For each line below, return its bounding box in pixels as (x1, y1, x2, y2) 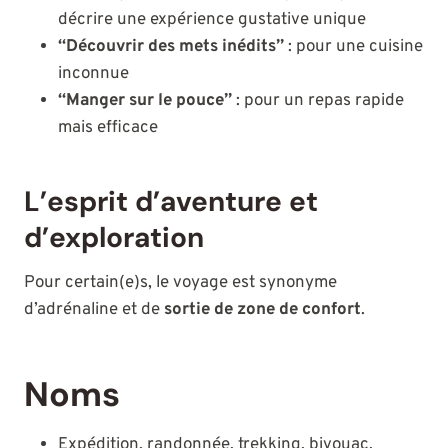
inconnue (58, 63, 129, 86)
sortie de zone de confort (164, 299, 361, 322)
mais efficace (58, 117, 158, 140)
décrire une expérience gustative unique (58, 9, 366, 32)
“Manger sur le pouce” (58, 90, 232, 113)
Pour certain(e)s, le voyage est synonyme (24, 272, 337, 295)
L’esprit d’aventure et (24, 183, 318, 221)
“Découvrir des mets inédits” (58, 36, 284, 59)
